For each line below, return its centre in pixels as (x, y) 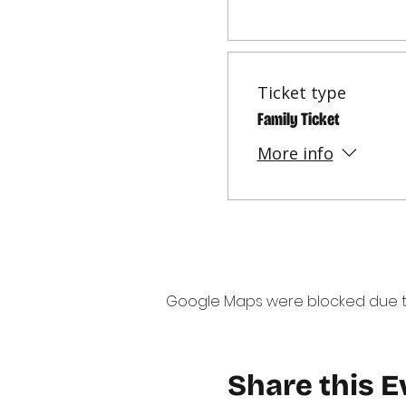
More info (295, 154)
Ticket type (301, 92)
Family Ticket (298, 118)
